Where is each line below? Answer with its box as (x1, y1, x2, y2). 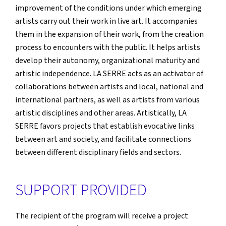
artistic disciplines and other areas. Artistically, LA (15, 108, 187, 119)
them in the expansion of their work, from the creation (15, 29, 204, 40)
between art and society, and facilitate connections (15, 134, 191, 145)
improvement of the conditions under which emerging (15, 3, 202, 14)
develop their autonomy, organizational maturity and (15, 55, 200, 67)
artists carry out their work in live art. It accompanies (15, 16, 198, 27)
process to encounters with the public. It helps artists (15, 42, 200, 53)
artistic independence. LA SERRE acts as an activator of (15, 69, 203, 80)
